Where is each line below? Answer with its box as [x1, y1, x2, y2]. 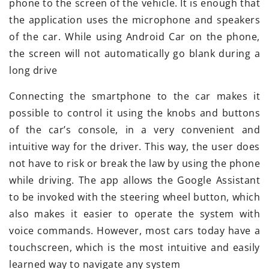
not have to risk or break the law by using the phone [9, 157, 260, 171]
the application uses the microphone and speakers [9, 13, 260, 27]
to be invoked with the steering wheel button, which [9, 190, 260, 204]
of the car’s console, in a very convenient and [9, 123, 260, 137]
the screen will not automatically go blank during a [9, 47, 260, 61]
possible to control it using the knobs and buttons [9, 106, 260, 120]
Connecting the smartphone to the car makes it [9, 89, 260, 103]
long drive [9, 64, 57, 77]
